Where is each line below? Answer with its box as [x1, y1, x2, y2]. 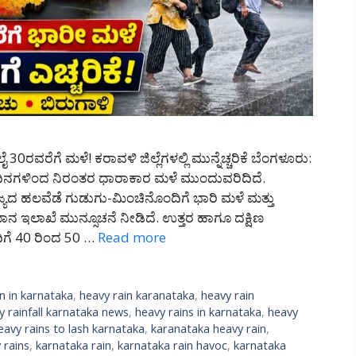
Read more [98, 228, 166, 247]
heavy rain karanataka [79, 288, 195, 304]
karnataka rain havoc [118, 338, 227, 354]
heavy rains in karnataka [135, 304, 261, 320]
